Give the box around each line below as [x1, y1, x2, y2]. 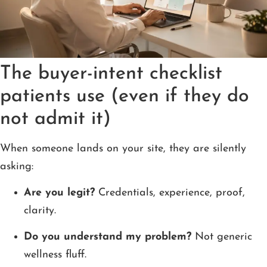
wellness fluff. [24, 249, 86, 261]
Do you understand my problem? [24, 231, 191, 243]
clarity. [24, 204, 56, 216]
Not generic [191, 231, 252, 243]
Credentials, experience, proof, [95, 187, 245, 198]
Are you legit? [24, 187, 95, 198]
